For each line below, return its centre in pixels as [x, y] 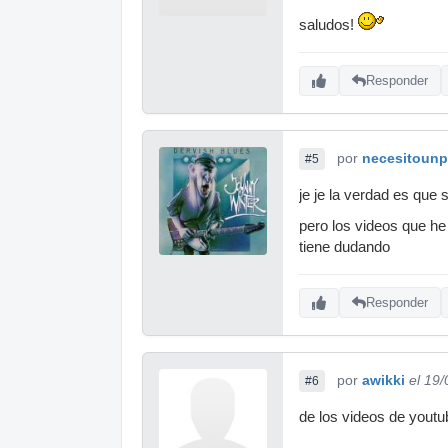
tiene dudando [344, 246]
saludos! [328, 24]
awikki [383, 379]
